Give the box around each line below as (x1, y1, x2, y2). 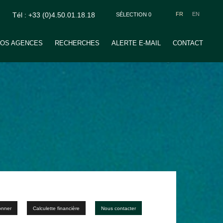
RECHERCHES (54, 39, 100, 47)
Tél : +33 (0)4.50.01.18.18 (12, 11, 95, 19)
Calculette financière (32, 206, 80, 211)
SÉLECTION (115, 11, 148, 17)
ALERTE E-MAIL (111, 39, 161, 47)
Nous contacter (101, 206, 136, 211)
